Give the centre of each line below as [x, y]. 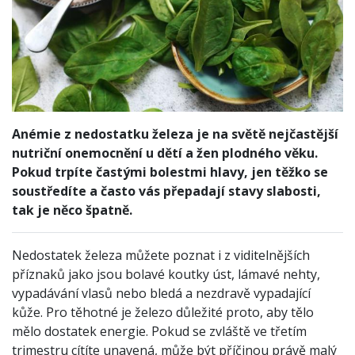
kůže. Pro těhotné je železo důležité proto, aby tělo [163, 312]
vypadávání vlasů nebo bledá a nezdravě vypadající [161, 293]
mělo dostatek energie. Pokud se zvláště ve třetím [159, 331]
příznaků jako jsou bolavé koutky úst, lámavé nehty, [166, 274]
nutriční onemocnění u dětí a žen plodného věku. [165, 153]
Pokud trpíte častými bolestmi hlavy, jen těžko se [170, 172]
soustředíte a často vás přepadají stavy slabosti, [166, 191]
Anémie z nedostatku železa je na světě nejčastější [175, 134]
